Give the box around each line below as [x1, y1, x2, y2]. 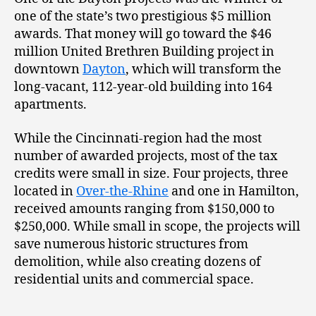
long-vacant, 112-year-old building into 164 [14, 79, 272, 96]
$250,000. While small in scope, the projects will [14, 218, 300, 235]
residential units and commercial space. [14, 271, 254, 288]
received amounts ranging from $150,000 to [14, 200, 274, 217]
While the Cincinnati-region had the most [14, 130, 262, 147]
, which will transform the [126, 61, 281, 78]
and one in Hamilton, [169, 183, 299, 200]
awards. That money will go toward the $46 [14, 26, 272, 43]
